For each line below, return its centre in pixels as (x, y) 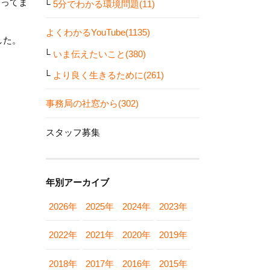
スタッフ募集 (73, 132)
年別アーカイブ (77, 182)
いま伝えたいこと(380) (99, 54)
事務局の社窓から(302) (92, 103)
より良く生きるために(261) (108, 75)
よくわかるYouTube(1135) (98, 32)
